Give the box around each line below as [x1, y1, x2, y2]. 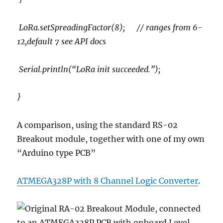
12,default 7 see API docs [17, 36, 107, 47]
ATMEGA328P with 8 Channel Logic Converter [17, 176, 199, 186]
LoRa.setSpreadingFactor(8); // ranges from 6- [17, 22, 203, 33]
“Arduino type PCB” [17, 148, 96, 158]
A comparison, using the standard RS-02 [17, 120, 178, 130]
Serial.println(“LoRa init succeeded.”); [17, 64, 161, 75]
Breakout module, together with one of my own [17, 134, 205, 144]
